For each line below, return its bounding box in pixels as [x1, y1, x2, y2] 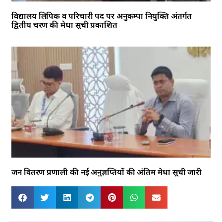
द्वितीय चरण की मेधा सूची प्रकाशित [11, 19, 117, 30]
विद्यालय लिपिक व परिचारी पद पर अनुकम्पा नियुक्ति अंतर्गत [11, 10, 192, 21]
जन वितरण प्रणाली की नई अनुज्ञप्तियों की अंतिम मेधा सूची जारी [11, 166, 202, 177]
